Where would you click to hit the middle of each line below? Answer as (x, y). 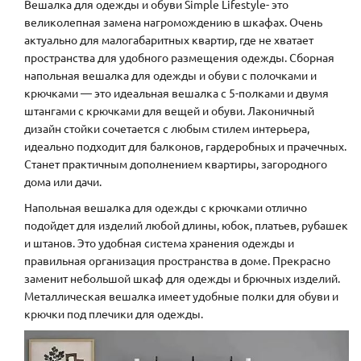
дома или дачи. (63, 182)
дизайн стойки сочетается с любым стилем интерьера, (167, 129)
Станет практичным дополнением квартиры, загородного (176, 164)
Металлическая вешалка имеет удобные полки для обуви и (181, 296)
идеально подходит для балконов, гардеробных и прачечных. (185, 146)
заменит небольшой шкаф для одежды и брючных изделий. (182, 278)
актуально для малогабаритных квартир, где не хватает (169, 40)
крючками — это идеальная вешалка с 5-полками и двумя (176, 93)
